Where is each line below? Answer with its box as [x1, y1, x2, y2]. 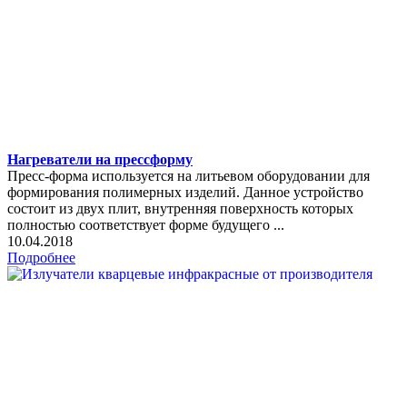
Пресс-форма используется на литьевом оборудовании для [7, 167, 370, 184]
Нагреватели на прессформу [7, 151, 193, 167]
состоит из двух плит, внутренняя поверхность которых [7, 200, 353, 216]
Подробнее [7, 249, 75, 265]
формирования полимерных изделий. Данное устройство [7, 184, 363, 200]
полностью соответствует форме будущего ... [7, 216, 284, 233]
